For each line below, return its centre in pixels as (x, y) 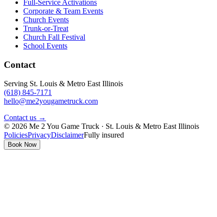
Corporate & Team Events (63, 11)
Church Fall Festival (54, 37)
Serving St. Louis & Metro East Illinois (63, 83)
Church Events (46, 20)
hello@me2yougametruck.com (51, 101)
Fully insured (104, 135)
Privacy (39, 135)
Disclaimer (67, 135)
